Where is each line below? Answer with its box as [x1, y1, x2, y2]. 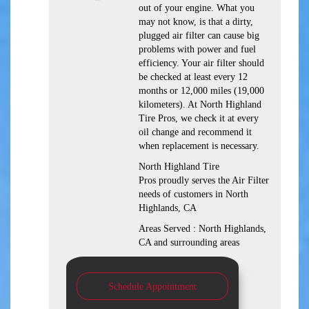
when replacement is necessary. [139, 141, 259, 152]
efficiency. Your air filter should [139, 58, 264, 69]
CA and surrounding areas [139, 237, 239, 248]
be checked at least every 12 [139, 72, 248, 83]
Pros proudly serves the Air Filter [139, 175, 269, 186]
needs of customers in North [139, 189, 248, 200]
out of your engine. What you [139, 3, 255, 14]
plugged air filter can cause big [139, 30, 259, 41]
